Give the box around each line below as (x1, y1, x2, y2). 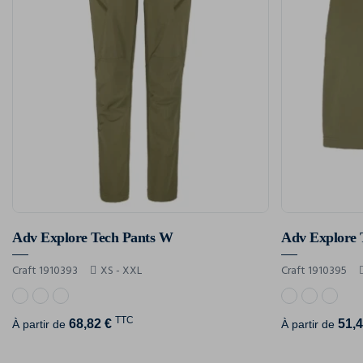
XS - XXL (100, 261, 142, 280)
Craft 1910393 (12, 261, 78, 280)
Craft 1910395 (281, 261, 348, 280)
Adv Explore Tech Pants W (12, 228, 173, 246)
